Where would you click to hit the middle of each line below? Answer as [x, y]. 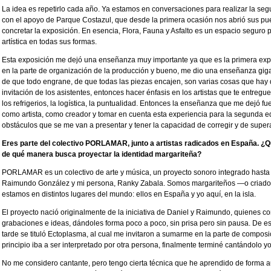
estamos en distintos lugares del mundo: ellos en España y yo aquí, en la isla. [129, 194]
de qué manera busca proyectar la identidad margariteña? [102, 155]
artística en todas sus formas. [49, 42]
